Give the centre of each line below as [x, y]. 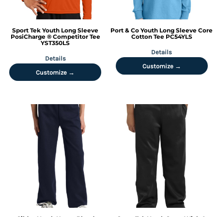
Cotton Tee [147, 36]
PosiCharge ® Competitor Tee [55, 36]
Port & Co [125, 30]
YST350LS [55, 43]
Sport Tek [27, 30]
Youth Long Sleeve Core [177, 30]
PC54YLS [179, 36]
